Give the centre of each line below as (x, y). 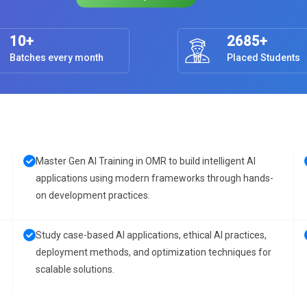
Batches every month (56, 58)
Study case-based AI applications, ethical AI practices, (151, 235)
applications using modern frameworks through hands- (155, 178)
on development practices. (93, 195)
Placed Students (264, 58)
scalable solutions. (75, 269)
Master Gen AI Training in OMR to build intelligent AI (146, 161)
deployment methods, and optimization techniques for (153, 252)
